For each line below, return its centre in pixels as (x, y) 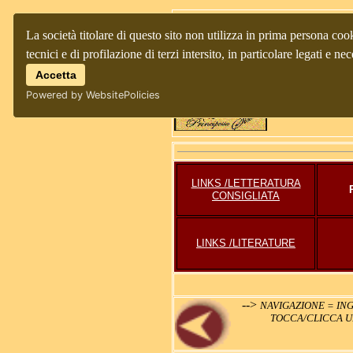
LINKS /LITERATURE (246, 243)
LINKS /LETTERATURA (246, 183)
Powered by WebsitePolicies (93, 95)
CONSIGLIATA (246, 196)
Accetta (56, 74)
